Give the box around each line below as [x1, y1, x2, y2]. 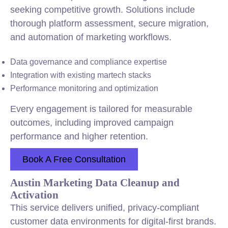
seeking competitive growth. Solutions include [10, 5, 195, 15]
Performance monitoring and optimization [10, 84, 158, 93]
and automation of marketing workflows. [10, 32, 172, 42]
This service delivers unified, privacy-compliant [10, 203, 199, 213]
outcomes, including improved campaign [10, 118, 174, 128]
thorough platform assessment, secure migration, [10, 18, 209, 28]
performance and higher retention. [10, 131, 148, 141]
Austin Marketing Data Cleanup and [10, 177, 180, 188]
